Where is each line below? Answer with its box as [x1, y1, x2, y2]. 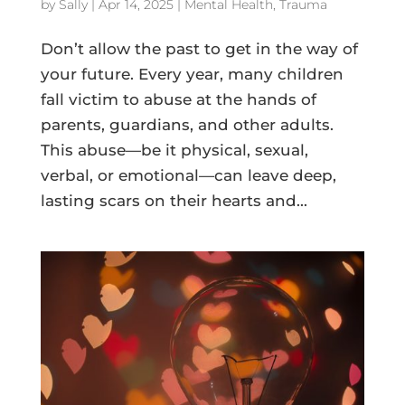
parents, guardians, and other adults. [40, 115, 334, 134]
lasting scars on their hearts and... [40, 191, 307, 210]
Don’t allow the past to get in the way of [40, 39, 358, 58]
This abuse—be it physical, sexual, [40, 140, 308, 159]
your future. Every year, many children [40, 64, 344, 83]
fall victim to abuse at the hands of [40, 89, 316, 108]
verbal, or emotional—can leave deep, [40, 165, 336, 184]
